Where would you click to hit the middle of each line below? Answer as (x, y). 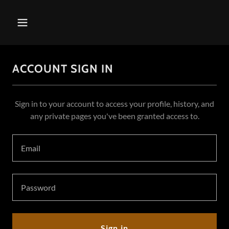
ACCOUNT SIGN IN (63, 69)
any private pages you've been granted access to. (114, 116)
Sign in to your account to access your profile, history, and (114, 104)
